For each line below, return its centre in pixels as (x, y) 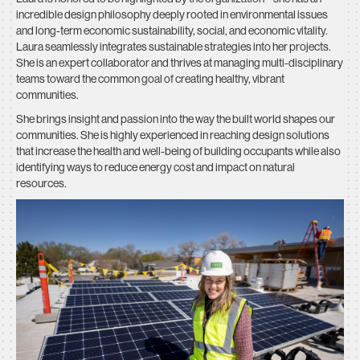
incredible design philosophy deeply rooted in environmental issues (172, 14)
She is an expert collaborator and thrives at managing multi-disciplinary (180, 62)
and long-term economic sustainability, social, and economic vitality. (172, 30)
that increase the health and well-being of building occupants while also (178, 151)
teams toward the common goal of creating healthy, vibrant (150, 78)
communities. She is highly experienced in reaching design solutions (173, 135)
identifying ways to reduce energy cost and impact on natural (155, 167)
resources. (41, 183)
